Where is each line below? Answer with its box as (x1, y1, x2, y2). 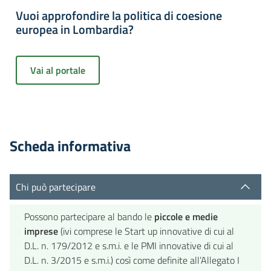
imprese (24, 224, 58, 239)
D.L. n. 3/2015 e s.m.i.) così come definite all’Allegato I (24, 253, 240, 268)
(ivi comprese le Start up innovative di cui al (58, 224, 234, 239)
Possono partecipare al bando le (24, 209, 154, 224)
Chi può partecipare (16, 180, 96, 195)
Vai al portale (30, 63, 85, 78)
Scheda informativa (10, 135, 131, 157)
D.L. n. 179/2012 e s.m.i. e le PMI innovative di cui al (24, 238, 233, 253)
